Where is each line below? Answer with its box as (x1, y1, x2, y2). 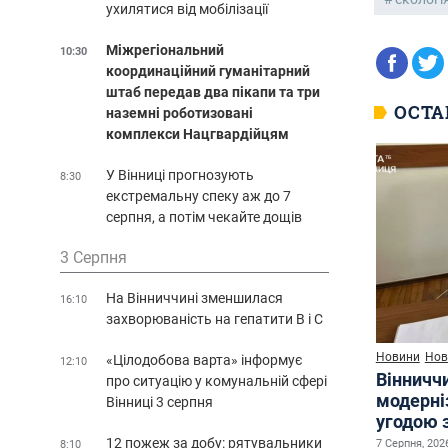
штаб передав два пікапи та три (106, 83, 320, 100)
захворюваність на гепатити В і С (106, 310, 323, 327)
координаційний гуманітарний (106, 62, 310, 79)
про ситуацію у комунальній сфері (106, 372, 327, 389)
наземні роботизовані (106, 104, 253, 121)
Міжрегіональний (106, 41, 224, 58)
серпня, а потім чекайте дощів (106, 208, 302, 225)
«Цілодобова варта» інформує (106, 351, 303, 368)
